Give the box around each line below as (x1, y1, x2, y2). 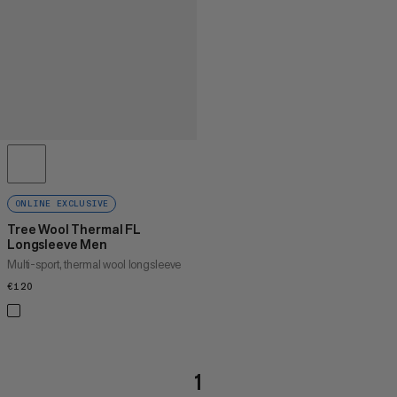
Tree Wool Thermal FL (7, 220, 141, 237)
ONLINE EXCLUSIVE (15, 198, 109, 209)
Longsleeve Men (7, 235, 107, 253)
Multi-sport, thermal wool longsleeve (7, 256, 182, 272)
